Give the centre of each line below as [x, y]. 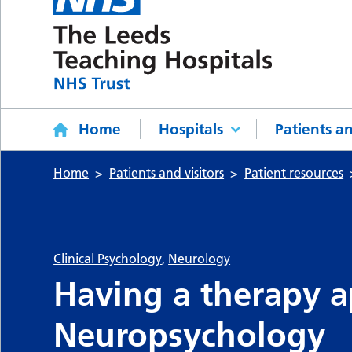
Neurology [200, 259]
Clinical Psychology [108, 259]
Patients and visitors [167, 173]
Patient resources [294, 173]
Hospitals [191, 130]
